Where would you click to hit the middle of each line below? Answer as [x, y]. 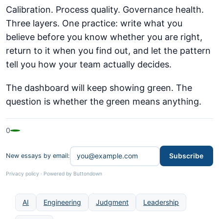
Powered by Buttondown [73, 174]
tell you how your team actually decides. [89, 65]
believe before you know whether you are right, [104, 37]
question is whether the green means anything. [104, 102]
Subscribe [186, 156]
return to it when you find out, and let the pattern [108, 51]
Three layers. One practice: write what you [94, 23]
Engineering [63, 202]
